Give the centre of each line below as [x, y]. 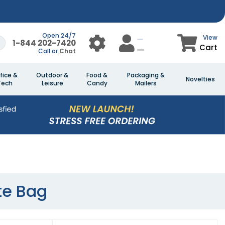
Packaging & [146, 75]
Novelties [200, 79]
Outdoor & [52, 75]
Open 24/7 [59, 35]
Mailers [146, 83]
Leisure [52, 83]
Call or [49, 51]
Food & [97, 75]
